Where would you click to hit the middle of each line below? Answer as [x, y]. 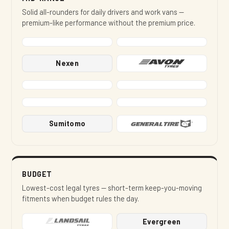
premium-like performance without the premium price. [109, 23]
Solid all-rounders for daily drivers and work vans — [103, 12]
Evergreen [162, 221]
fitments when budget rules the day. [81, 199]
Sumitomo [67, 123]
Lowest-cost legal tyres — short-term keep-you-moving [112, 188]
